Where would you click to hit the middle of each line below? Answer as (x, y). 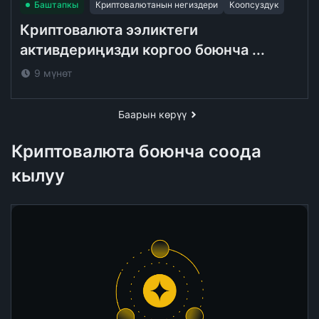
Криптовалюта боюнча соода (136, 151)
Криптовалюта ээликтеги (109, 30)
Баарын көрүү (152, 114)
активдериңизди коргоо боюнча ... (142, 50)
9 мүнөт (53, 73)
